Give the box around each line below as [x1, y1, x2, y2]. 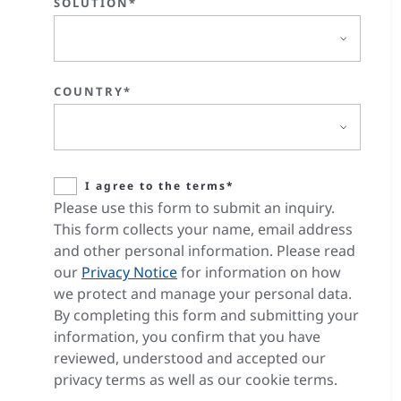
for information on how [177, 262, 341, 282]
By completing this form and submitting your [54, 305, 359, 325]
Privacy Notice [81, 262, 177, 282]
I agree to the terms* [85, 178, 235, 193]
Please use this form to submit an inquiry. [54, 198, 335, 218]
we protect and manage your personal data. [54, 284, 352, 303]
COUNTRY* [54, 83, 132, 99]
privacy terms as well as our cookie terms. [54, 370, 337, 389]
